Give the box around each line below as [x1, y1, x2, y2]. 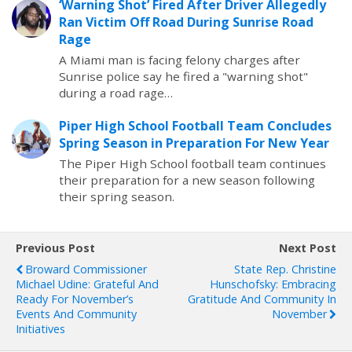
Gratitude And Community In [188, 291, 336, 306]
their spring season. [59, 189, 178, 204]
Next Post [279, 240, 336, 255]
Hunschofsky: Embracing [210, 277, 336, 291]
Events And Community [16, 306, 137, 321]
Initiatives [16, 321, 65, 336]
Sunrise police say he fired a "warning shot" [59, 68, 308, 84]
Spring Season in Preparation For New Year [59, 134, 329, 152]
